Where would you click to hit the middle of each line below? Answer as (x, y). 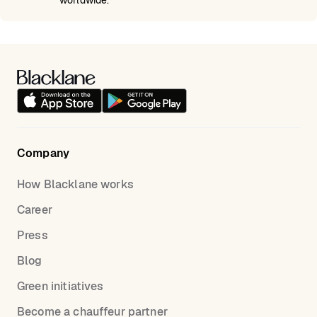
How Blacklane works (75, 185)
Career (35, 210)
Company (44, 154)
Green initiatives (60, 287)
